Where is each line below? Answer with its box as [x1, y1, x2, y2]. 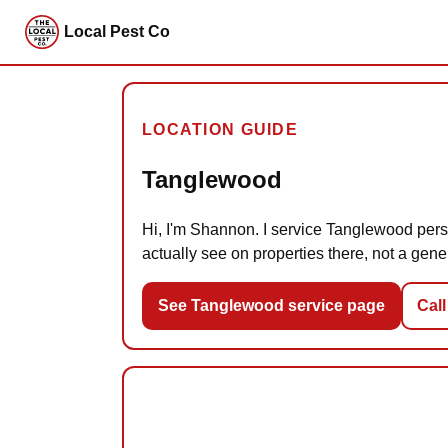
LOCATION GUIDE [142, 121, 298, 138]
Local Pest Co [64, 23, 170, 40]
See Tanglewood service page [158, 296, 385, 314]
